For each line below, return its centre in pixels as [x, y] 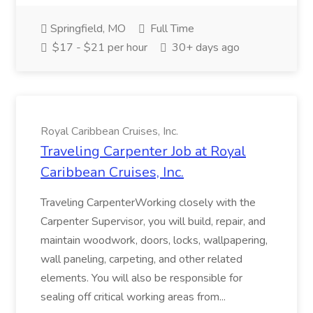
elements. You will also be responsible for [141, 278]
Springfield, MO [87, 29]
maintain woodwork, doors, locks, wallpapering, [154, 240]
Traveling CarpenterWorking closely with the [148, 203]
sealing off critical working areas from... [134, 297]
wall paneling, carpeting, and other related [141, 259]
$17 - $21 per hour [99, 48]
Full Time [171, 29]
